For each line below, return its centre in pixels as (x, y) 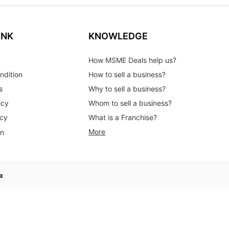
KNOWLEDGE (118, 36)
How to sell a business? (127, 75)
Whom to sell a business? (130, 103)
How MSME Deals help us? (133, 60)
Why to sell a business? (127, 89)
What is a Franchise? (123, 118)
